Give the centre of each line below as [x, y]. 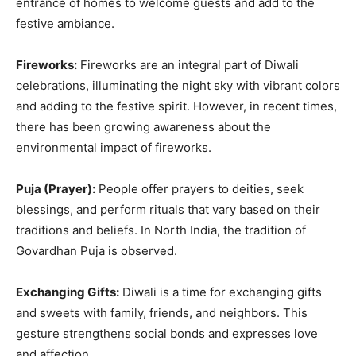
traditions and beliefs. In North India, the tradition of [161, 230]
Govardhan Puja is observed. [97, 250]
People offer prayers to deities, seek [199, 188]
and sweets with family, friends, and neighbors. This [162, 312]
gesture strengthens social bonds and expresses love [167, 333]
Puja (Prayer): [56, 188]
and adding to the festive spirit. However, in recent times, [176, 106]
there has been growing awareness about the [143, 126]
